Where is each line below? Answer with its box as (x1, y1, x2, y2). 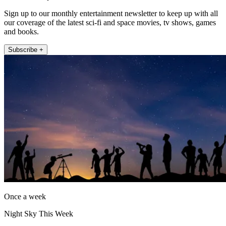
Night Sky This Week (4, 209, 73, 218)
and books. (4, 27, 39, 36)
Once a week (4, 192, 46, 201)
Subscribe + (8, 45, 43, 53)
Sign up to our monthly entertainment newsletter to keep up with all (4, 9, 218, 18)
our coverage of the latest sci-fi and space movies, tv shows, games (4, 18, 216, 27)
